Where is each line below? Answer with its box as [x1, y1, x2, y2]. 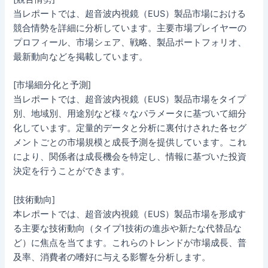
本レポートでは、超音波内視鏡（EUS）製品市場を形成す [13, 208, 246, 220]
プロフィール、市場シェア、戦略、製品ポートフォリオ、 [13, 37, 247, 48]
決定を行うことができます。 [13, 166, 130, 177]
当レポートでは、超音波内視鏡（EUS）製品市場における [13, 8, 246, 20]
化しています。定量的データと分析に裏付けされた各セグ [13, 123, 247, 134]
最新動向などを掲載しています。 [13, 51, 148, 63]
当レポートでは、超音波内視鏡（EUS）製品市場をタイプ [13, 94, 246, 105]
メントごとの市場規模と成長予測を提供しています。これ [13, 137, 247, 148]
